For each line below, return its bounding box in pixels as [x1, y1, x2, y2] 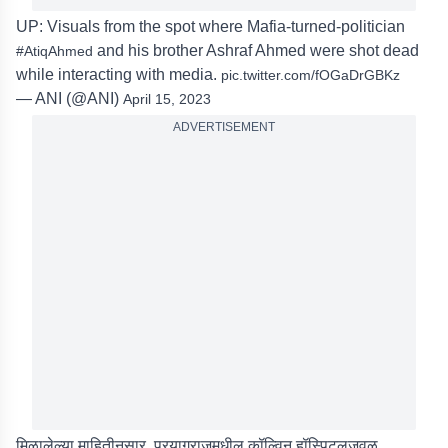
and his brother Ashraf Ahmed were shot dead [93, 42, 419, 59]
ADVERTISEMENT [173, 120, 275, 134]
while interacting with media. [16, 66, 221, 83]
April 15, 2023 [123, 91, 211, 107]
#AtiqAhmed [16, 43, 93, 59]
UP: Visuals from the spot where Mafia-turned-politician [16, 18, 405, 35]
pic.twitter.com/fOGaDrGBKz [221, 67, 400, 83]
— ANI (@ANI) [16, 90, 123, 107]
